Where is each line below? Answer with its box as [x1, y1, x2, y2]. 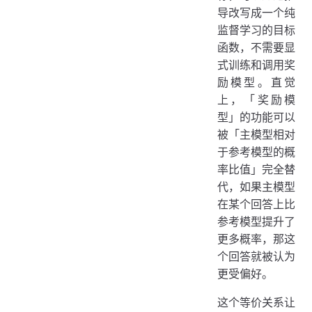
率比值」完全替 [217, 162, 295, 176]
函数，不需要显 [217, 40, 295, 54]
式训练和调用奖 [217, 57, 295, 72]
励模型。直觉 [217, 75, 295, 89]
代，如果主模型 [217, 179, 295, 194]
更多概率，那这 [217, 231, 295, 246]
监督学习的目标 [217, 22, 295, 37]
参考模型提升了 [217, 214, 295, 228]
